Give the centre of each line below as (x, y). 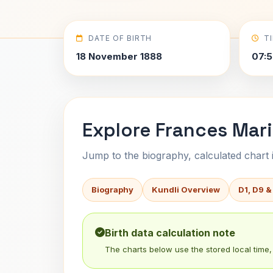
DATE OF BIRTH (120, 38)
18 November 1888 (119, 56)
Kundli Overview (186, 190)
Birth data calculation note (170, 233)
